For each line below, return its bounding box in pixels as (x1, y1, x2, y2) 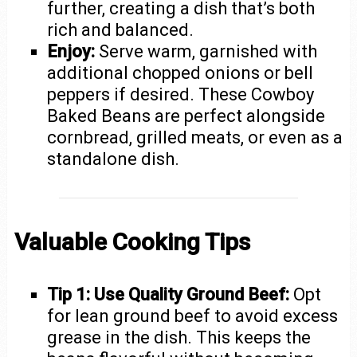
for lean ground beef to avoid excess (47, 305, 339, 326)
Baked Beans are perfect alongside (47, 105, 326, 126)
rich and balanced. (47, 19, 194, 40)
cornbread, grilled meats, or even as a (47, 127, 343, 147)
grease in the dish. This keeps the (47, 327, 312, 347)
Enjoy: (47, 41, 96, 61)
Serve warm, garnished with (95, 41, 318, 61)
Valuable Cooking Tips (14, 227, 250, 256)
